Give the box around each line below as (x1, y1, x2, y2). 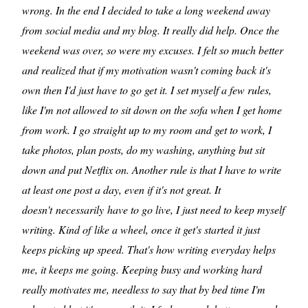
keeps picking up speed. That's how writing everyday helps (22, 242, 276, 257)
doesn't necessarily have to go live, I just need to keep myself (22, 202, 285, 217)
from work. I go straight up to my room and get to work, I (22, 122, 272, 137)
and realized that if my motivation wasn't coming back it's (22, 63, 271, 78)
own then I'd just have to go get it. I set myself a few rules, (22, 82, 272, 98)
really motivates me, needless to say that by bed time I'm (22, 282, 265, 297)
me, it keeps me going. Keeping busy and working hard (22, 262, 262, 277)
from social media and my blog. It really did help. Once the (22, 23, 279, 38)
